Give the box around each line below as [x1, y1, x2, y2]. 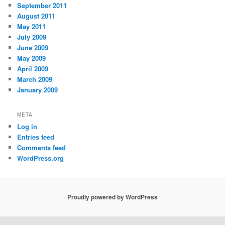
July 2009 [17, 32, 47, 42]
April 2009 [17, 63, 49, 73]
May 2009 [17, 53, 46, 63]
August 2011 [17, 11, 56, 21]
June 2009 [17, 42, 49, 52]
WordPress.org [17, 153, 64, 163]
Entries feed [17, 132, 55, 142]
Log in [17, 122, 38, 132]
